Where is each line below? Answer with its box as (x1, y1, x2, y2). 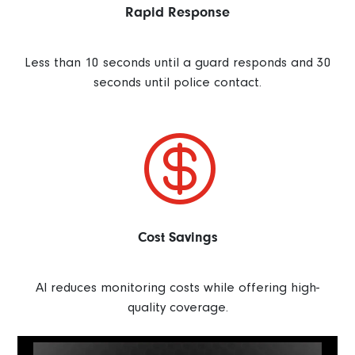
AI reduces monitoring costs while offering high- (36, 280, 319, 296)
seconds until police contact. (94, 74, 261, 90)
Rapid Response (125, 4, 230, 21)
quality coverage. (127, 300, 228, 315)
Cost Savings (137, 229, 218, 246)
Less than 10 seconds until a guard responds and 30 (24, 55, 331, 71)
